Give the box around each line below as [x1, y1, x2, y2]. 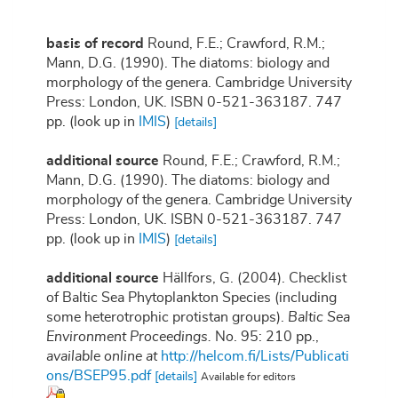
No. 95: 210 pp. [211, 330, 315, 345]
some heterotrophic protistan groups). [46, 310, 288, 325]
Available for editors [201, 372, 296, 383]
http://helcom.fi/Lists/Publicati [161, 349, 349, 364]
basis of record [46, 36, 144, 52]
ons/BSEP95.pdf [46, 369, 151, 384]
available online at [46, 349, 157, 364]
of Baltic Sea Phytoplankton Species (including [46, 291, 337, 306]
